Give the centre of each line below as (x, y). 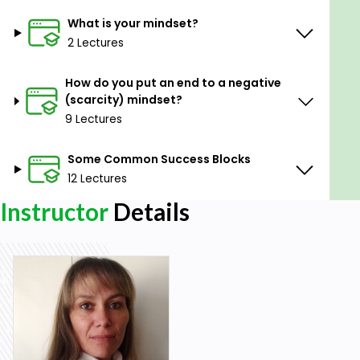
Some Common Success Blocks (159, 160)
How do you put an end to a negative (173, 82)
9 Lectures (93, 119)
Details (149, 212)
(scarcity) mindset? (123, 99)
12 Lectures (97, 179)
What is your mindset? (133, 23)
